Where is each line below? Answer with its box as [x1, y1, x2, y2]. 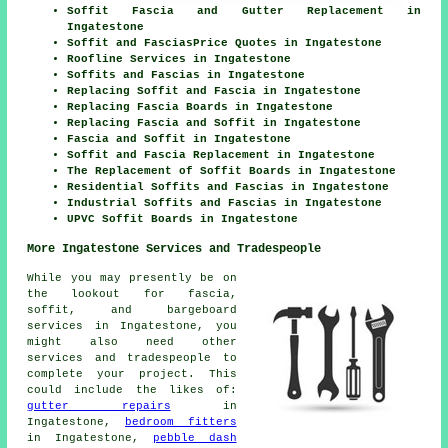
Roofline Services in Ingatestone [67, 53, 292, 66]
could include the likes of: [27, 384, 237, 397]
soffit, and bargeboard [27, 304, 237, 317]
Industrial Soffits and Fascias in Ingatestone [67, 197, 383, 210]
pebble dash [152, 432, 237, 445]
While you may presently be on [27, 272, 237, 285]
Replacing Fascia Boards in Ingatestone [67, 101, 334, 114]
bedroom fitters [125, 416, 237, 429]
